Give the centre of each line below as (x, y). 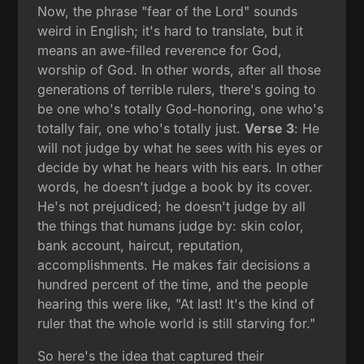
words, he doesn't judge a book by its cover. (175, 186)
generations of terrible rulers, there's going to (177, 89)
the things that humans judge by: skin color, (171, 225)
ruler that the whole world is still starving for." (177, 323)
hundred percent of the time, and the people (173, 284)
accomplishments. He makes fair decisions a (174, 264)
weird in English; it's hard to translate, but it (171, 30)
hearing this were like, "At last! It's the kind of (176, 303)
